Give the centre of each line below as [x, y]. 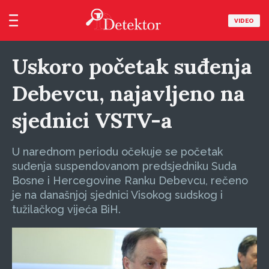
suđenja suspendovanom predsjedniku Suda [124, 166]
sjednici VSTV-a [92, 120]
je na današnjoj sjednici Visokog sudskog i [117, 195]
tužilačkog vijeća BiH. [66, 209]
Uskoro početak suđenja [132, 66]
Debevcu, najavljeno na [128, 93]
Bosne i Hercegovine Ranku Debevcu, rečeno [130, 180]
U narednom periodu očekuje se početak [117, 152]
